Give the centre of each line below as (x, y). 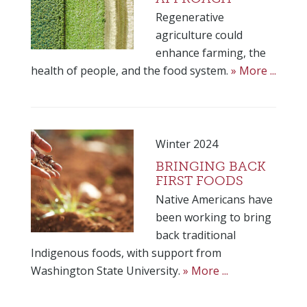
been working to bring (213, 218)
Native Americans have (214, 200)
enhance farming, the (210, 52)
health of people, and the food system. (131, 70)
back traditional (195, 235)
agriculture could (199, 35)
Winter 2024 (186, 144)
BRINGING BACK (210, 167)
